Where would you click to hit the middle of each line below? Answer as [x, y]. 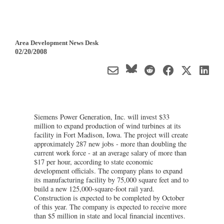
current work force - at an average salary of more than [110, 152]
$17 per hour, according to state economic [93, 161]
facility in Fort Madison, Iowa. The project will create [111, 134]
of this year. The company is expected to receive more [110, 206]
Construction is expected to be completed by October [109, 197]
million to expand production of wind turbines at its [107, 125]
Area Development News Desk [57, 42]
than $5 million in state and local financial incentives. [110, 215]
